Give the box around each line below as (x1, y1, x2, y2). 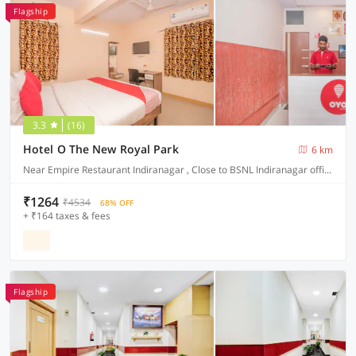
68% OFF (100, 197, 133, 208)
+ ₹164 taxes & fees (23, 209, 110, 222)
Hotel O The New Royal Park (23, 141, 179, 157)
